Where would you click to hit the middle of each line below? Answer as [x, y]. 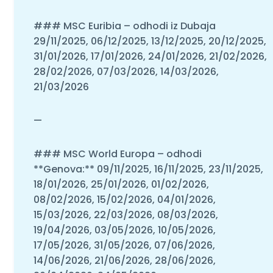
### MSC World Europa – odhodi [117, 154]
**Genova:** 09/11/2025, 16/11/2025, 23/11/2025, [148, 169]
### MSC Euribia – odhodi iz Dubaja [124, 26]
